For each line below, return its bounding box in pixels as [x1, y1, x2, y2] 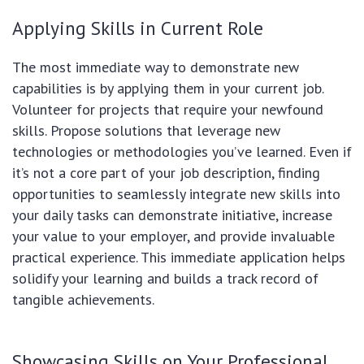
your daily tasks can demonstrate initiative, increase [12, 205, 332, 224]
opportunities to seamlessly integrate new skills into [12, 184, 340, 203]
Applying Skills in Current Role [12, 15, 263, 40]
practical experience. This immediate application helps [12, 247, 345, 266]
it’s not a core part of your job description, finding [12, 162, 320, 182]
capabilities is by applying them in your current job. [12, 78, 323, 97]
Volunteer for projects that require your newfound [12, 99, 323, 119]
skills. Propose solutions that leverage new [12, 120, 280, 140]
